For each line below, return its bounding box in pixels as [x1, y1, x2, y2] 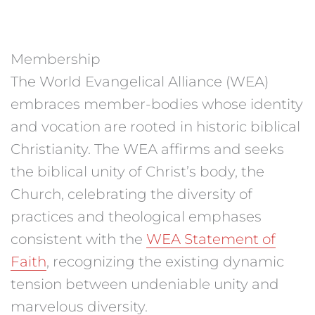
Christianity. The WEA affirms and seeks [11, 140, 284, 157]
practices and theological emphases [11, 207, 262, 225]
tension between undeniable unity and [11, 275, 279, 292]
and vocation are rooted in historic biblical [11, 117, 300, 135]
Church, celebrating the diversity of [11, 185, 252, 202]
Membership [11, 50, 101, 67]
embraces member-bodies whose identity [11, 95, 303, 112]
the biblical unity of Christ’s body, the [11, 162, 264, 180]
